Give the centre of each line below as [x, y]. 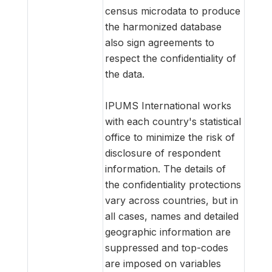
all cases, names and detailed [172, 216]
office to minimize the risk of [170, 137]
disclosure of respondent [163, 153]
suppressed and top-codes [167, 247]
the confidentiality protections [173, 184]
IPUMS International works [168, 105]
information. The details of [165, 168]
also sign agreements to [160, 42]
